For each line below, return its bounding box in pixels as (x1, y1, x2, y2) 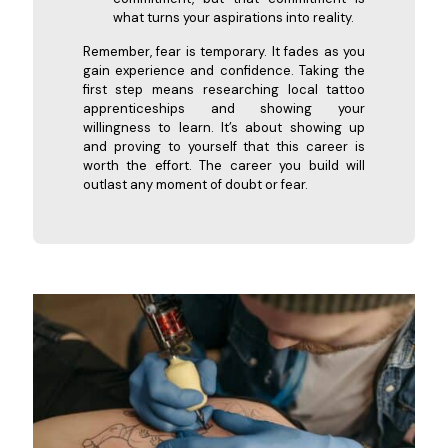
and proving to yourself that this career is (82, 137, 366, 155)
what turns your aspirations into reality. (112, 8, 354, 26)
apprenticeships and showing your (82, 99, 366, 117)
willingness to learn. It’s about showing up (82, 118, 366, 136)
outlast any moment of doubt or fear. (82, 175, 308, 193)
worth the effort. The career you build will (82, 156, 366, 174)
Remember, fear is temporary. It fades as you (82, 42, 366, 60)
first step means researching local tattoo (82, 80, 366, 98)
